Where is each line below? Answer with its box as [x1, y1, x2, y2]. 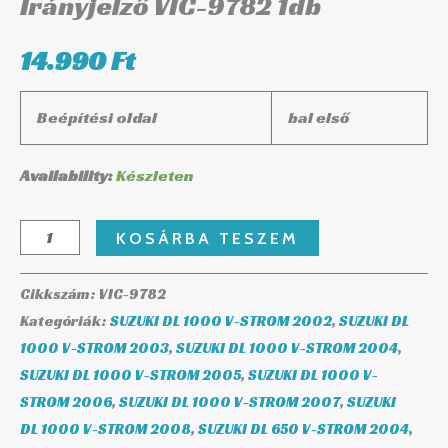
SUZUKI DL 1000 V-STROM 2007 [119, 392, 340, 411]
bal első [288, 107, 350, 129]
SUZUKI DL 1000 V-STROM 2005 [20, 365, 241, 384]
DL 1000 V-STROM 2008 [20, 419, 191, 438]
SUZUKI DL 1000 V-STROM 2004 [176, 338, 398, 357]
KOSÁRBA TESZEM [116, 228, 299, 249]
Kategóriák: [20, 311, 110, 330]
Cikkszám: [20, 284, 99, 303]
